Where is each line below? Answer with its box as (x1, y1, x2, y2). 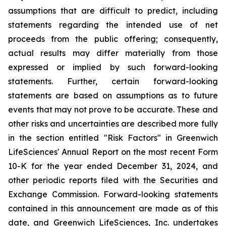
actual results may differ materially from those (8, 48, 218, 58)
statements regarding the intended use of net (8, 20, 218, 30)
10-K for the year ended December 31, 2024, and (8, 161, 218, 171)
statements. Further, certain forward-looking (8, 76, 218, 86)
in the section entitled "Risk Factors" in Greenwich (8, 133, 218, 143)
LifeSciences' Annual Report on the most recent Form (8, 147, 218, 157)
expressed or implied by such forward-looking (8, 62, 218, 72)
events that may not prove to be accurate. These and (8, 104, 218, 115)
